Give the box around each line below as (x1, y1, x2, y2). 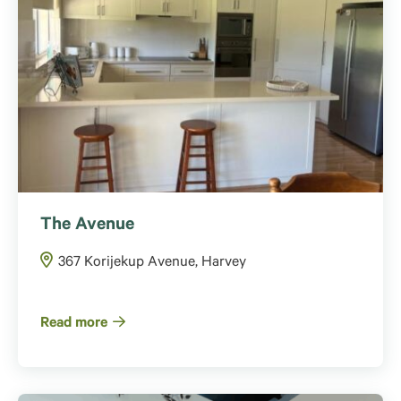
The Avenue (40, 217, 134, 237)
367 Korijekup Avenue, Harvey (58, 255, 246, 272)
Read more (40, 316, 107, 333)
